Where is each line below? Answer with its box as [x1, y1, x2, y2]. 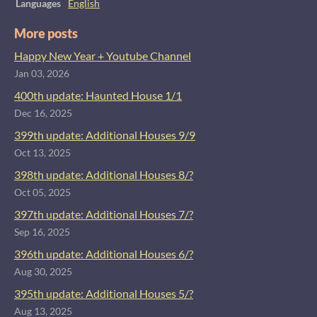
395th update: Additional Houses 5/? [14, 286, 193, 300]
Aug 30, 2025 [14, 265, 72, 277]
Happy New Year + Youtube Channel [14, 48, 191, 62]
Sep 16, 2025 [14, 226, 70, 238]
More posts [14, 25, 78, 41]
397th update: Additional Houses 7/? [14, 207, 193, 221]
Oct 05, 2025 [14, 186, 71, 198]
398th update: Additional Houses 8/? [14, 167, 193, 181]
